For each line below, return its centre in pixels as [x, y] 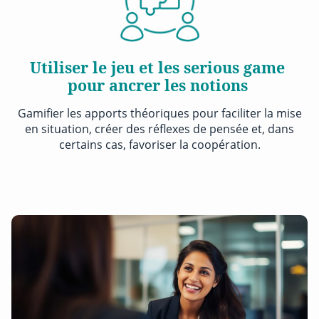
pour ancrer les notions [159, 85]
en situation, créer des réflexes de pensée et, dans [159, 129]
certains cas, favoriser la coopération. [159, 145]
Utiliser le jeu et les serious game [159, 68]
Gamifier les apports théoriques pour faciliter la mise [159, 114]
